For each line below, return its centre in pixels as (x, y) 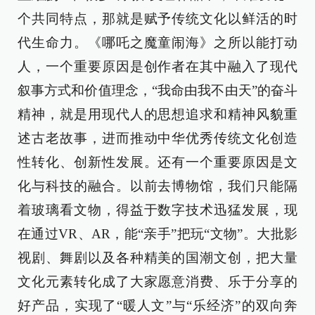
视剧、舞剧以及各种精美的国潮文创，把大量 (157, 258)
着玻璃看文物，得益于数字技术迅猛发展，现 (157, 210)
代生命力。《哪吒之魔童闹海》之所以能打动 (157, 43)
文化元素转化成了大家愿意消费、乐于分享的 (157, 282)
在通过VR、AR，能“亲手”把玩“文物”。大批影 (157, 234)
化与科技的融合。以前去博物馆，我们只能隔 (157, 186)
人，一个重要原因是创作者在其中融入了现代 (157, 66)
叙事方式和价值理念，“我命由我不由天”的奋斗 (157, 90)
